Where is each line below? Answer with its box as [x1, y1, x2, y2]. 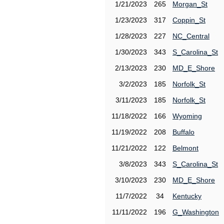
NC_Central [172, 32, 209, 40]
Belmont [172, 144, 198, 152]
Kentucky [172, 192, 201, 200]
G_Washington [172, 208, 219, 216]
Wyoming [172, 112, 202, 120]
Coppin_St [172, 16, 205, 24]
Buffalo [172, 128, 194, 136]
